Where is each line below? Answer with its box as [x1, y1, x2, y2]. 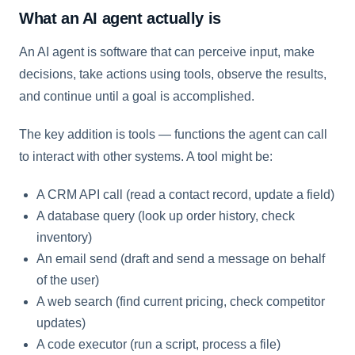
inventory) [36, 230, 92, 244]
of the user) [36, 273, 99, 287]
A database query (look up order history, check [36, 208, 295, 223]
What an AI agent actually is [19, 9, 221, 27]
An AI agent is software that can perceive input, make [19, 44, 315, 59]
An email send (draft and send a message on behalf [36, 251, 325, 265]
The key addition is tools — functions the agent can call [19, 127, 327, 141]
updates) [36, 315, 86, 330]
